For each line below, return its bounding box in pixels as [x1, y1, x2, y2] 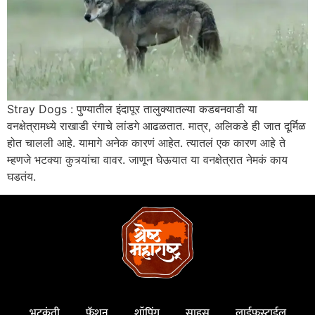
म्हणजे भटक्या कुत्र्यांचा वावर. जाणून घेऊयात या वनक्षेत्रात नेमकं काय [7, 152, 288, 167]
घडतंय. [7, 169, 36, 184]
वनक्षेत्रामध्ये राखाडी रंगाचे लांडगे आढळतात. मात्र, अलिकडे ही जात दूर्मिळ [7, 118, 306, 133]
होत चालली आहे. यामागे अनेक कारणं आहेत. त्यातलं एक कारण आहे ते [7, 135, 285, 150]
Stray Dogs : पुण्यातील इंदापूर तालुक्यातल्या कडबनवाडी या [7, 101, 257, 116]
